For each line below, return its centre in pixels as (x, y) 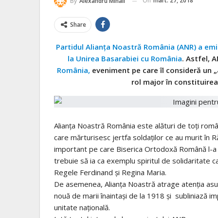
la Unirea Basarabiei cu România (125, 59)
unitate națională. (82, 208)
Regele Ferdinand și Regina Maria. (110, 173)
